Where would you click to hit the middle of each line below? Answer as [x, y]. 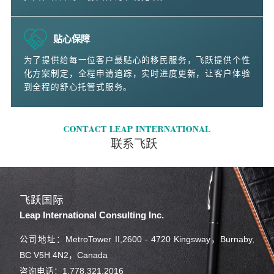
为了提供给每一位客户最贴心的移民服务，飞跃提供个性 [137, 61]
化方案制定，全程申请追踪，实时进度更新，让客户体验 [137, 74]
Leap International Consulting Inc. [92, 215]
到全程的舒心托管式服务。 [78, 87]
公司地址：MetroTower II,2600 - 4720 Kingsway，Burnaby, [137, 240]
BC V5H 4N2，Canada [64, 256]
